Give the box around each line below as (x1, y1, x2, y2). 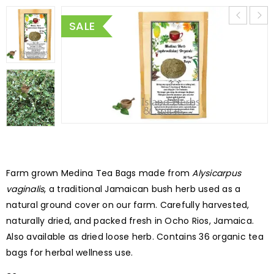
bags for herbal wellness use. (6, 246, 133, 259)
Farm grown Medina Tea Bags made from (6, 167, 193, 180)
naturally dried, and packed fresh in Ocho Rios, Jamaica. (6, 215, 254, 228)
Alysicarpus (192, 167, 241, 180)
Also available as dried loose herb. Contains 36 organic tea (6, 231, 264, 243)
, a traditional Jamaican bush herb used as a (44, 183, 241, 196)
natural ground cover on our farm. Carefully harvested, (6, 199, 250, 212)
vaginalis (6, 183, 45, 196)
